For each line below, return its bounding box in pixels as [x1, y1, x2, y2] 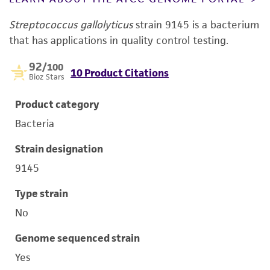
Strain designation [15, 142, 103, 155]
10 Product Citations [71, 66, 169, 80]
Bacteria [15, 117, 54, 130]
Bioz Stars [29, 72, 64, 82]
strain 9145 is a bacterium [133, 18, 259, 31]
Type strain [15, 187, 68, 200]
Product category [15, 98, 99, 111]
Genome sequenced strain [15, 231, 140, 245]
